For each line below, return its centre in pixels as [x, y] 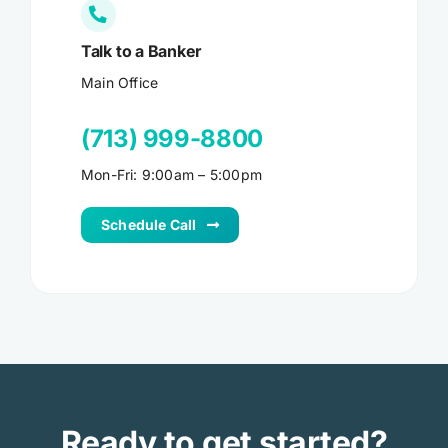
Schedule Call [148, 225]
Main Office [119, 83]
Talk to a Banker [141, 51]
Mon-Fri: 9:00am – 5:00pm [171, 175]
